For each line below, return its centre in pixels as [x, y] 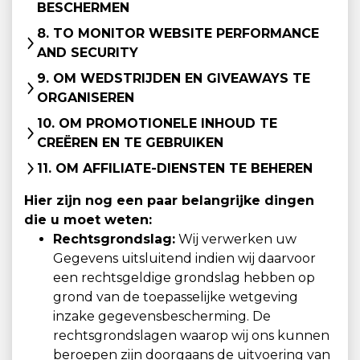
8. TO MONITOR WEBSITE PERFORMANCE [178, 33]
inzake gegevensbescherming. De [162, 316]
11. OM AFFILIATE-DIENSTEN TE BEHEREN [175, 168]
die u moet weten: [88, 220]
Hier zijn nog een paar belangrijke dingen [169, 200]
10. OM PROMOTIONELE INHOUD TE [157, 123]
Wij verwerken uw [236, 239]
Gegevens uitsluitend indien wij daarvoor [184, 258]
